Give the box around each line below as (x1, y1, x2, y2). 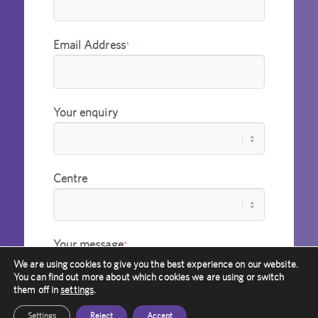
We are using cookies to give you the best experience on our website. (13, 258, 298, 270)
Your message (53, 236, 124, 251)
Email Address (53, 37, 126, 52)
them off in (13, 284, 61, 295)
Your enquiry (53, 104, 118, 119)
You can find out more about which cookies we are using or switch (13, 271, 285, 283)
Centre (53, 170, 88, 185)
